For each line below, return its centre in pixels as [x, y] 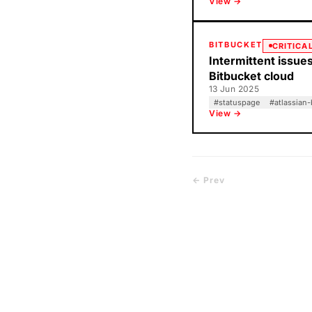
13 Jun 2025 [234, 88]
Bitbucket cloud [251, 76]
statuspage [239, 102]
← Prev [209, 180]
